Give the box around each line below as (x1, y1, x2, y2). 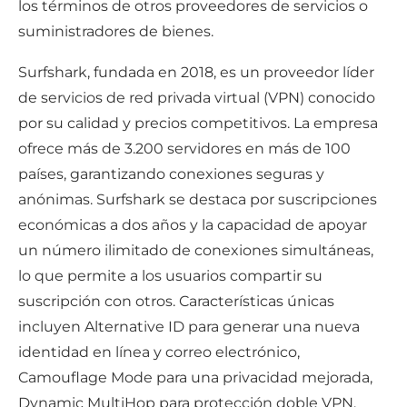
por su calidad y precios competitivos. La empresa (18, 114, 378, 132)
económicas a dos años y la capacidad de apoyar (18, 215, 367, 233)
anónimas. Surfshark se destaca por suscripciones (18, 190, 377, 208)
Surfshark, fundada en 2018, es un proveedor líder (18, 63, 374, 81)
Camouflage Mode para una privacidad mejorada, (18, 368, 372, 386)
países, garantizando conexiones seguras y (18, 164, 324, 183)
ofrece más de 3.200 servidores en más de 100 (18, 139, 351, 157)
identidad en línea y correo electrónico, (18, 342, 300, 361)
